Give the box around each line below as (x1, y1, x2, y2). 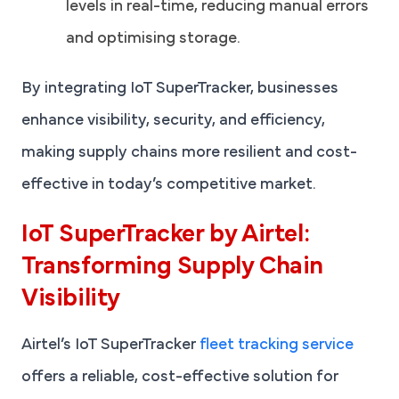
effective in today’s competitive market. (21, 178, 316, 193)
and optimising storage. (66, 32, 240, 47)
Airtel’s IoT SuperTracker (21, 338, 199, 354)
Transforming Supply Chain (21, 256, 324, 279)
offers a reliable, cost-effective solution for (21, 370, 338, 386)
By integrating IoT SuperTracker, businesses (21, 82, 338, 97)
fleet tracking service (199, 338, 354, 354)
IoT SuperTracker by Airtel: (21, 224, 310, 247)
